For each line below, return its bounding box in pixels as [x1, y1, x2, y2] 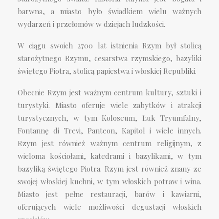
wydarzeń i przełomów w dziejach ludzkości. [18, 19, 165, 29]
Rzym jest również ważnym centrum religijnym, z [18, 138, 201, 148]
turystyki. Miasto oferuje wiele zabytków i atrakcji [18, 100, 201, 110]
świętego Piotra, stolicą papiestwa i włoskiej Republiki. [18, 66, 197, 76]
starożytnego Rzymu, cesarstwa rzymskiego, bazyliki [18, 53, 201, 63]
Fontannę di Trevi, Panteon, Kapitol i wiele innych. [18, 126, 201, 135]
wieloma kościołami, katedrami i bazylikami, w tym [18, 151, 201, 161]
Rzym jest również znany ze [105, 164, 201, 174]
